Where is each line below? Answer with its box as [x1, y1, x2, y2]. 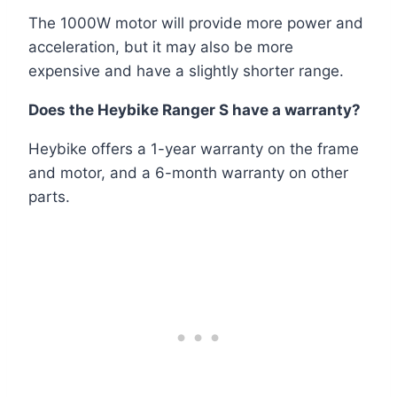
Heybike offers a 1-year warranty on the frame [28, 139, 359, 158]
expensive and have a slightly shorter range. [28, 61, 344, 80]
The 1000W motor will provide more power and [28, 13, 363, 32]
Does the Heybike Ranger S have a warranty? [28, 100, 361, 119]
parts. [28, 187, 70, 206]
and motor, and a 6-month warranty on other [28, 163, 348, 182]
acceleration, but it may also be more [28, 37, 293, 56]
